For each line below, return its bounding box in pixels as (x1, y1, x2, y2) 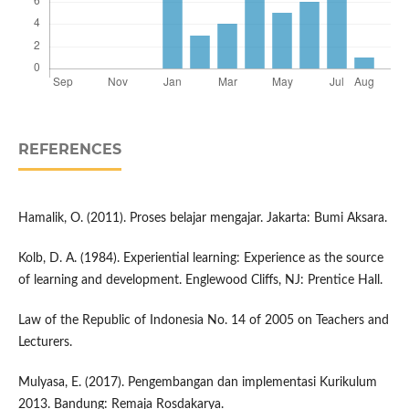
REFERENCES (17, 141, 121, 159)
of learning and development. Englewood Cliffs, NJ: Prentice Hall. (17, 274, 383, 288)
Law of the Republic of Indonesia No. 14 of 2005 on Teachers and (17, 314, 389, 328)
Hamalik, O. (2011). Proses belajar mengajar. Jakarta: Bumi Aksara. (17, 212, 387, 225)
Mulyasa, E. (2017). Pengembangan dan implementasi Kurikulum (17, 376, 377, 390)
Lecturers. (17, 336, 72, 350)
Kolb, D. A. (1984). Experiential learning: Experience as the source (17, 252, 383, 266)
